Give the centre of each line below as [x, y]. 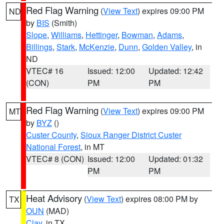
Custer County [51, 135]
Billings [39, 47]
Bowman [137, 35]
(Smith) [63, 23]
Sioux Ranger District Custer [131, 135]
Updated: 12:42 [176, 71]
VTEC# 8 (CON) [55, 159]
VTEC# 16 [45, 71]
